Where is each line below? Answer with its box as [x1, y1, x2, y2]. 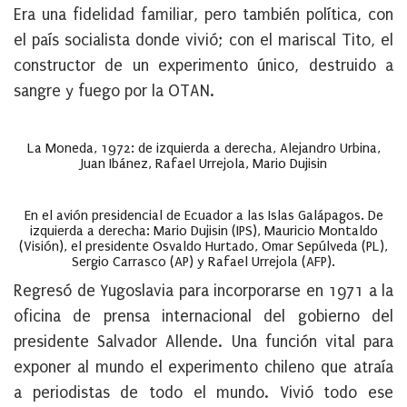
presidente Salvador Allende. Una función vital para [14, 333, 393, 352]
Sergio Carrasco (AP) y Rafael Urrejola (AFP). [72, 253, 335, 270]
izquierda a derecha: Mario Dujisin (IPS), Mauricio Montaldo [29, 223, 378, 239]
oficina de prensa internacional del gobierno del [14, 307, 393, 326]
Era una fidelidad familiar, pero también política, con [14, 5, 393, 25]
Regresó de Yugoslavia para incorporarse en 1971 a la [14, 282, 393, 301]
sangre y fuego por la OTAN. [14, 82, 214, 101]
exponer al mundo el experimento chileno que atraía [14, 358, 393, 377]
